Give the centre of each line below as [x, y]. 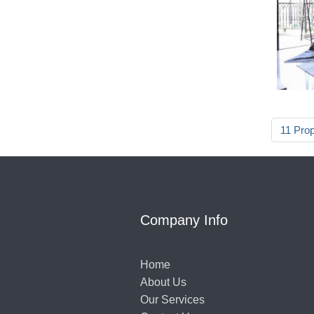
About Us [163, 282]
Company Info [184, 220]
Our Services [172, 300]
